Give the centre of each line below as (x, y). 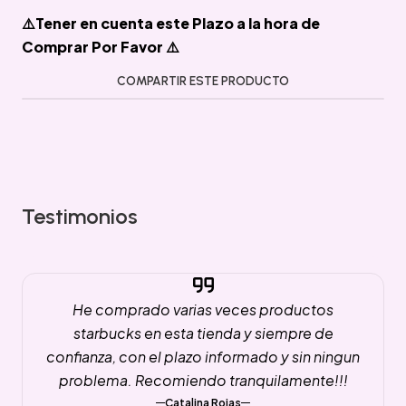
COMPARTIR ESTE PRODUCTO (203, 80)
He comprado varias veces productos (203, 309)
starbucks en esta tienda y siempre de (203, 333)
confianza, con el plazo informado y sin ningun (203, 356)
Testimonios (80, 216)
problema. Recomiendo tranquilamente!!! (203, 380)
